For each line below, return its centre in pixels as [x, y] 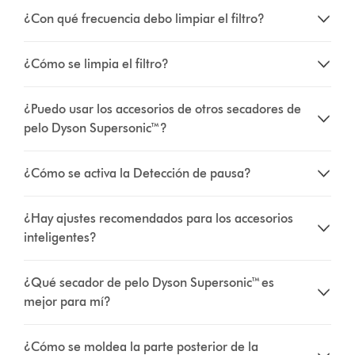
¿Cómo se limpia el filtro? [97, 63]
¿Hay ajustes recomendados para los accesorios [159, 218]
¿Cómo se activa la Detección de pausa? [138, 173]
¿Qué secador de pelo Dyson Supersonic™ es [149, 282]
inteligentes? [61, 237]
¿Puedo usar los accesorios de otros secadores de [163, 109]
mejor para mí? [68, 301]
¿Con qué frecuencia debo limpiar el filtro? [145, 18]
